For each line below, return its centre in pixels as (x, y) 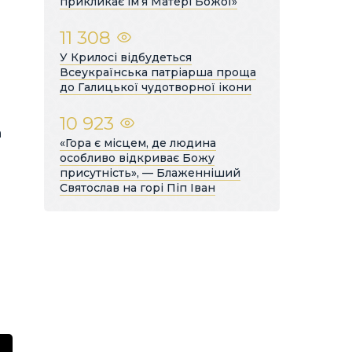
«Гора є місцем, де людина (138, 143)
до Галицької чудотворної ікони (156, 87)
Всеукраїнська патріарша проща (158, 72)
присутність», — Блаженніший (150, 172)
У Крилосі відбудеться (126, 57)
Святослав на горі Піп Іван (137, 187)
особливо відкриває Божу (137, 158)
